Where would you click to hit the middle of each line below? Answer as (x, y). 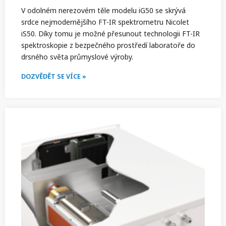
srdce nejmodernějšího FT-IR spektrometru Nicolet (105, 22)
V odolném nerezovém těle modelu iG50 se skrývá (103, 11)
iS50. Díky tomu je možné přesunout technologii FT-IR (110, 34)
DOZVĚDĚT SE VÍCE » (54, 76)
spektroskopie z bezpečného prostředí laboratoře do (108, 45)
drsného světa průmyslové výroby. (77, 57)
